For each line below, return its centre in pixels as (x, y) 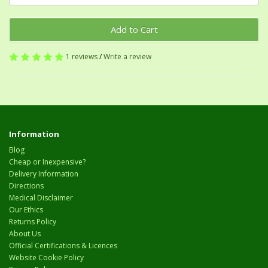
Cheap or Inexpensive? (47, 162)
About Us (25, 234)
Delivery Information (44, 174)
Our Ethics (26, 210)
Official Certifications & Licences (63, 246)
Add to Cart (134, 30)
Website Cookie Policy (46, 258)
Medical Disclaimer (41, 198)
